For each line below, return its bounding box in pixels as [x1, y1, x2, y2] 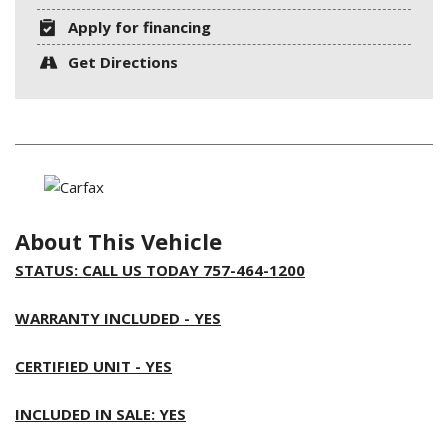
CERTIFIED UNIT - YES [15, 356, 172, 377]
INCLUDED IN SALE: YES [15, 404, 186, 425]
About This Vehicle [15, 226, 222, 257]
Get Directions [68, 52, 179, 73]
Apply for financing [68, 17, 212, 38]
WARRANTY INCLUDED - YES [15, 308, 221, 329]
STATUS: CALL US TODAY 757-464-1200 [15, 260, 305, 281]
